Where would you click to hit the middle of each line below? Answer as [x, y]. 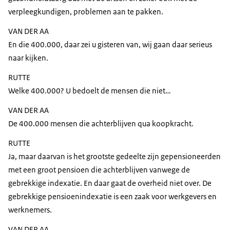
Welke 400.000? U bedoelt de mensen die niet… [90, 91]
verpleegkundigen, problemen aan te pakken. [86, 12]
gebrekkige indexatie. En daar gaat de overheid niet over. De [110, 183]
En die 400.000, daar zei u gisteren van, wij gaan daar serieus [110, 45]
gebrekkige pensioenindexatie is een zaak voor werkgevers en [112, 197]
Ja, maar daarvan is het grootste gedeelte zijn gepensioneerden [114, 157]
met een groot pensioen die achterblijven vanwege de [99, 170]
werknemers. [30, 210]
